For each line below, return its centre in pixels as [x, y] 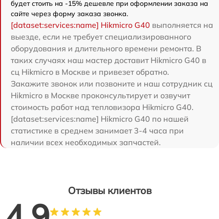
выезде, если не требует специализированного [101, 36]
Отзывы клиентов [109, 190]
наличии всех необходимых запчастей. [86, 142]
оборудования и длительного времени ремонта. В [106, 48]
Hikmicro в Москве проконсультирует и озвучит [100, 95]
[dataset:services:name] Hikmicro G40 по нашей [100, 119]
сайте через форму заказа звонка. [69, 13]
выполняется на [182, 25]
